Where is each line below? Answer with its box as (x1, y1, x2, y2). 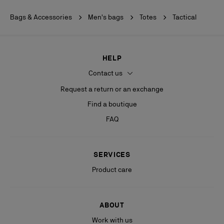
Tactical (172, 13, 196, 21)
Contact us (88, 69, 124, 77)
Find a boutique (87, 100, 137, 108)
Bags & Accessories (10, 13, 72, 21)
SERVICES (93, 150, 130, 159)
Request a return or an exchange (60, 85, 163, 93)
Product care (92, 165, 132, 174)
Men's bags (88, 13, 123, 21)
